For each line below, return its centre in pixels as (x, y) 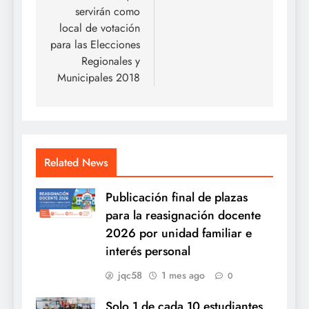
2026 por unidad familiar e (179, 233)
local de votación (100, 28)
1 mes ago (183, 275)
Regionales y (111, 61)
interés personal (148, 251)
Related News (76, 162)
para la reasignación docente (183, 215)
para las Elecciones (95, 44)
